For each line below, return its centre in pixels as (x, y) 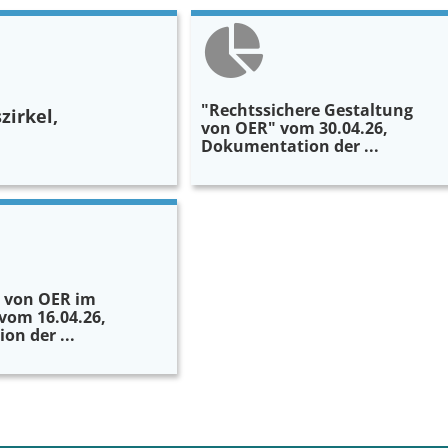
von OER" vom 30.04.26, (295, 128)
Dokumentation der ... (290, 146)
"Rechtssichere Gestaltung (307, 110)
